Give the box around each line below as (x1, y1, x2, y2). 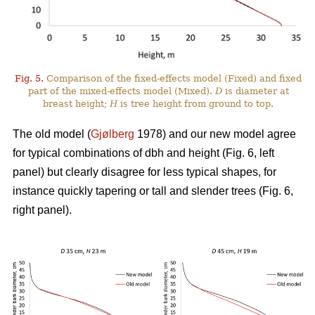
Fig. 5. (15, 72, 44, 84)
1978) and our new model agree (134, 127, 296, 140)
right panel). (13, 203, 72, 216)
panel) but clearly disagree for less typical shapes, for (13, 165, 276, 178)
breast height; (43, 98, 110, 109)
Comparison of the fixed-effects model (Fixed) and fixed (44, 72, 302, 84)
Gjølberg (91, 127, 134, 140)
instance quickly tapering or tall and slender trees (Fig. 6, (13, 184, 293, 197)
